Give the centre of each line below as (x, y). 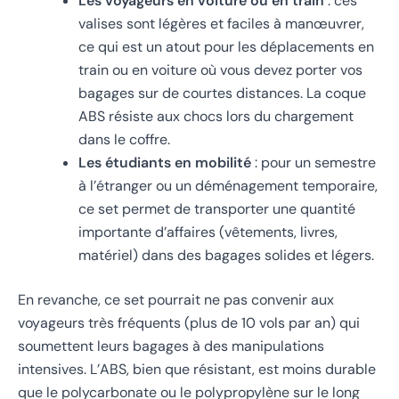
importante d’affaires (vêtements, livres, (208, 232)
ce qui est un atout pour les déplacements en (226, 47)
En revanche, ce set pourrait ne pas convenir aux (176, 300)
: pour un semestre (313, 163)
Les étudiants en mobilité (165, 163)
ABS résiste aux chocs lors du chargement (216, 117)
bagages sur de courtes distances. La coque (222, 94)
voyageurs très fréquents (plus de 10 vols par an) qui (189, 323)
